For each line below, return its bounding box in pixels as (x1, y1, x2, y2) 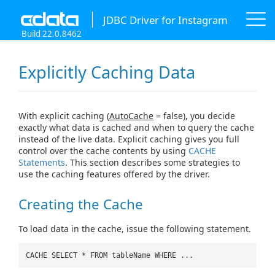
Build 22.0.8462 (21, 28, 82, 39)
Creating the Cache (18, 194, 143, 214)
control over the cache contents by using (18, 145, 188, 157)
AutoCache (109, 110, 153, 122)
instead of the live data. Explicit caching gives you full (18, 133, 239, 145)
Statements (18, 157, 65, 169)
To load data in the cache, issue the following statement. (18, 222, 251, 234)
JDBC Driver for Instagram (103, 12, 228, 27)
